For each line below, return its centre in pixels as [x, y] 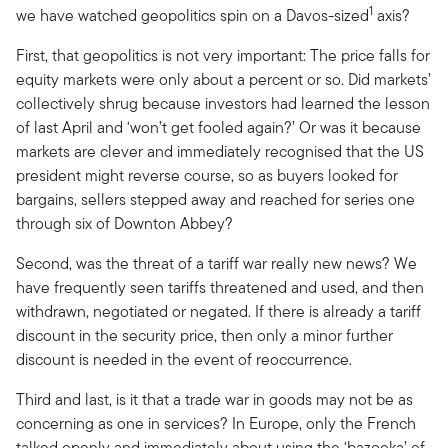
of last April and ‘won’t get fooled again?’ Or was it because [218, 127]
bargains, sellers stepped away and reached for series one [215, 199]
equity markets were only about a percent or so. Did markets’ [223, 79]
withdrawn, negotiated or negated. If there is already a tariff [218, 311]
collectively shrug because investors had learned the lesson [223, 103]
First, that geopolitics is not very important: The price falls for [223, 55]
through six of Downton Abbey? [124, 223]
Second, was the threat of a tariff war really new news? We [216, 263]
